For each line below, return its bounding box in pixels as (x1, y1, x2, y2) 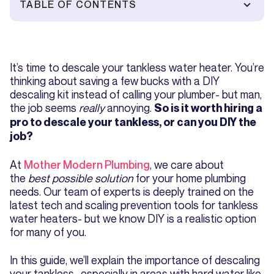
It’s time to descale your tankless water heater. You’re (10, 61, 264, 75)
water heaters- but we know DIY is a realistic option (10, 212, 256, 226)
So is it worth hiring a (154, 102, 262, 115)
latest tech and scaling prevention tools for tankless (10, 198, 258, 212)
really (79, 101, 105, 115)
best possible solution (28, 171, 133, 185)
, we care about (150, 158, 224, 172)
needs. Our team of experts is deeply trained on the (10, 185, 254, 199)
